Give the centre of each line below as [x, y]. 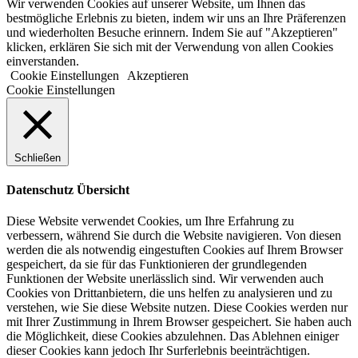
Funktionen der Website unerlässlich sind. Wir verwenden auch [165, 279]
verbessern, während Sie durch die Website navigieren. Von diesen [174, 236]
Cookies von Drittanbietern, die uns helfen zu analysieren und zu [169, 293]
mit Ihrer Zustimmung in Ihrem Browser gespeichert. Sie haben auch [179, 322]
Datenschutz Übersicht [68, 189]
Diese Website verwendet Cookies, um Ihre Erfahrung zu [150, 221]
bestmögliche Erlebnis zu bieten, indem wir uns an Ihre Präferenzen [176, 18]
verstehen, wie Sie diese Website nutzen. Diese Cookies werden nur [177, 308]
